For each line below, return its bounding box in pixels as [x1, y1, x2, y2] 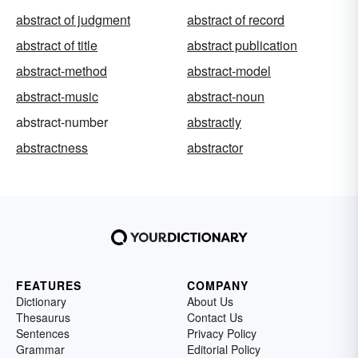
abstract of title [16, 35, 97, 54]
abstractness [16, 137, 88, 157]
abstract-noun [187, 86, 265, 105]
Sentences [16, 324, 70, 341]
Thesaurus [16, 308, 70, 325]
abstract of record [187, 10, 284, 29]
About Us [187, 292, 233, 309]
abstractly [187, 112, 241, 131]
